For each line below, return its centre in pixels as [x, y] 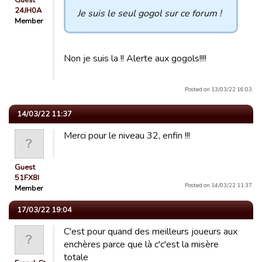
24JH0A [28, 11]
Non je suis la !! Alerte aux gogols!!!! [135, 58]
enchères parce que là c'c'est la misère [141, 244]
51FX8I [27, 178]
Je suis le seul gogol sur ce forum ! [149, 13]
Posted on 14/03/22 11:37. [219, 185]
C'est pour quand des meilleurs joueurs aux [151, 232]
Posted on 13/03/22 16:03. [219, 89]
